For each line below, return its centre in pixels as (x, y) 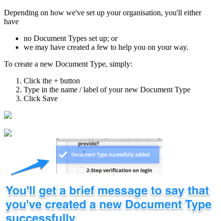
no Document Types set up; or (71, 38)
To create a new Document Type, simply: (68, 64)
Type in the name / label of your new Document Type (107, 90)
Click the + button (52, 81)
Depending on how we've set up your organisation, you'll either (103, 13)
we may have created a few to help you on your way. (106, 47)
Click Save (41, 99)
